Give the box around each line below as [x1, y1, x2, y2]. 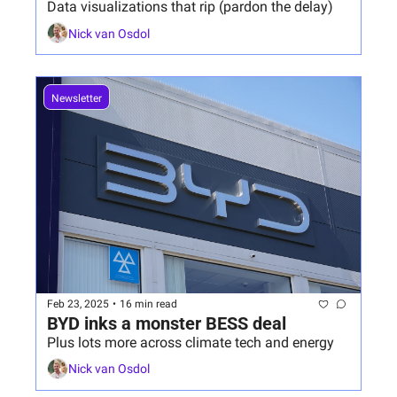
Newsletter [51, 92, 102, 105]
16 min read [120, 298, 177, 311]
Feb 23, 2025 [47, 298, 109, 311]
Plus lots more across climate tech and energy [47, 333, 334, 351]
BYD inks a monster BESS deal [47, 312, 286, 334]
